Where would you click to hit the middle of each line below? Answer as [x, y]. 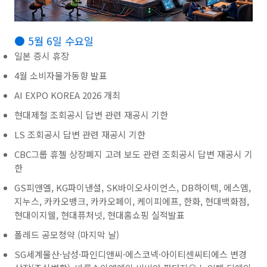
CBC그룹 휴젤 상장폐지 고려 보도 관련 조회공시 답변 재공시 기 [133, 154]
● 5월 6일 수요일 [54, 41]
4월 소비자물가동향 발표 [61, 75]
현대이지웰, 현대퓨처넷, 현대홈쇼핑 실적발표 [100, 215]
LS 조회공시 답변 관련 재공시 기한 [80, 134]
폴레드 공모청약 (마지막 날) [67, 235]
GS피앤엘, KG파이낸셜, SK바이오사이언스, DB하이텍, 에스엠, [133, 187]
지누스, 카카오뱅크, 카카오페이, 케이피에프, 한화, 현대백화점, [132, 201]
